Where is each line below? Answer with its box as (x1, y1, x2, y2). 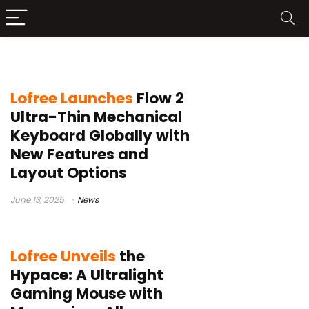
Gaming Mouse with (10, 282, 163, 304)
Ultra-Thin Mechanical (10, 106, 182, 128)
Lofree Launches (10, 88, 133, 109)
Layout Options (10, 162, 127, 183)
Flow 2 (133, 88, 184, 109)
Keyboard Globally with (10, 125, 190, 146)
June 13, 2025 (10, 194, 64, 206)
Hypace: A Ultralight (10, 263, 163, 286)
